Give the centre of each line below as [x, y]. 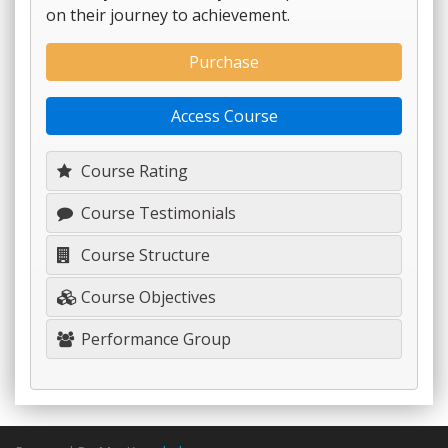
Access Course [224, 116]
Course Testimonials [156, 213]
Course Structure [143, 255]
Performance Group [154, 339]
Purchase [224, 62]
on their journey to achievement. [168, 15]
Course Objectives [146, 297]
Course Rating [132, 171]
